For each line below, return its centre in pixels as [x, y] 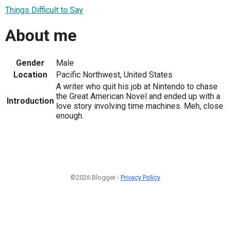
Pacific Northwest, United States [114, 74]
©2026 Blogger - [95, 177]
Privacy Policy [140, 177]
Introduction [30, 101]
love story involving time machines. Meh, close [140, 106]
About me [41, 36]
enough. [70, 116]
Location [30, 74]
